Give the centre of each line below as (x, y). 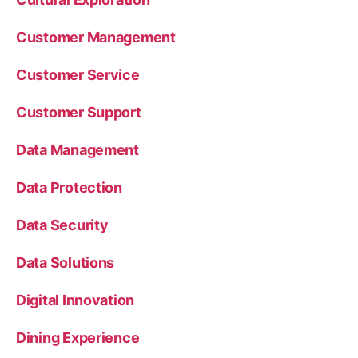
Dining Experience (78, 338)
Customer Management (96, 37)
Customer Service (78, 75)
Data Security (62, 225)
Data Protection (69, 187)
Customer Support (79, 112)
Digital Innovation (76, 300)
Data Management (78, 150)
